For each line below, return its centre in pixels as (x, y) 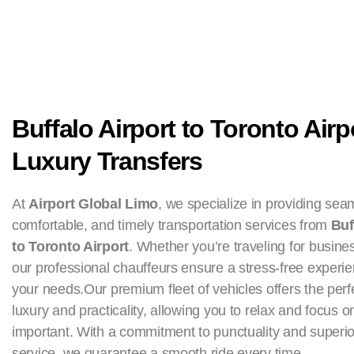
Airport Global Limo (94, 203)
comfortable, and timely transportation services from (171, 225)
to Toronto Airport (71, 246)
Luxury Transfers (107, 161)
